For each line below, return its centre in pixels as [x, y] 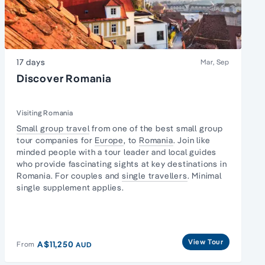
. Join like [192, 140]
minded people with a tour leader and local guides [117, 152]
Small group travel [53, 128]
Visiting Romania [45, 112]
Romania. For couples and [70, 175]
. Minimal [204, 175]
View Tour [206, 241]
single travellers [155, 175]
